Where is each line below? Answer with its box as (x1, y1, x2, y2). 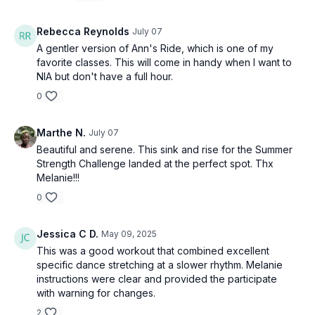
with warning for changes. (37, 287, 155, 299)
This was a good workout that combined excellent (37, 245, 269, 257)
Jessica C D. (37, 228, 98, 240)
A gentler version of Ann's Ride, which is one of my (37, 42, 274, 54)
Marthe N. (37, 127, 86, 139)
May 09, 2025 (101, 229, 157, 239)
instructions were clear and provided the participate (37, 273, 277, 285)
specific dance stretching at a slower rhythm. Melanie (37, 259, 283, 271)
